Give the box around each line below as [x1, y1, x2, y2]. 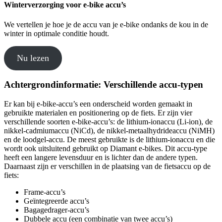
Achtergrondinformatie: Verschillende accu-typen [4, 79, 203, 90]
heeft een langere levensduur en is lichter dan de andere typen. [4, 153, 198, 162]
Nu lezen [16, 53, 49, 63]
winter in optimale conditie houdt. [4, 29, 109, 38]
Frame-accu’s [24, 188, 67, 197]
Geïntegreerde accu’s [24, 197, 91, 206]
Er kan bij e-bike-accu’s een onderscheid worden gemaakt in [4, 100, 192, 109]
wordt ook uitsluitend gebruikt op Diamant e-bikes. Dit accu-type [4, 144, 207, 153]
